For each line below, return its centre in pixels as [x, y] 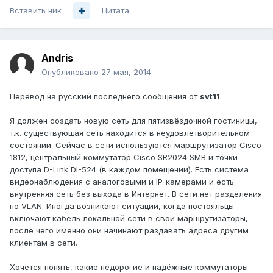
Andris [57, 58]
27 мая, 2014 [126, 72]
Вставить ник [36, 11]
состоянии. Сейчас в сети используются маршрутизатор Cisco [136, 145]
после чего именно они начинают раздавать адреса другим [129, 231]
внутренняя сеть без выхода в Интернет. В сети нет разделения [136, 194]
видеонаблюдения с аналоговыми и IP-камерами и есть [122, 182]
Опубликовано [71, 72]
